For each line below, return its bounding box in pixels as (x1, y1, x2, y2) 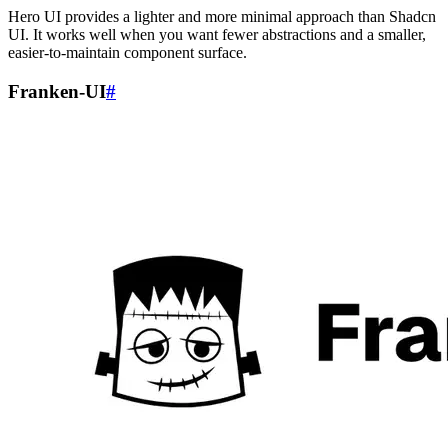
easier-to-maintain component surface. (8, 44, 247, 62)
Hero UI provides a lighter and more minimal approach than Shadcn (8, 8, 436, 26)
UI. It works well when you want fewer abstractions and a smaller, (8, 26, 426, 44)
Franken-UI (8, 80, 106, 102)
